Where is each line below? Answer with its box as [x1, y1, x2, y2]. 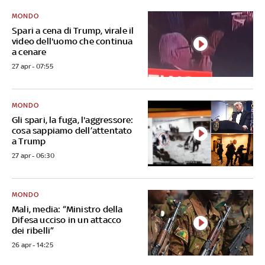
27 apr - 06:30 [12, 151, 54, 160]
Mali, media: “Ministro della [12, 204, 123, 215]
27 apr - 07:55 [12, 62, 53, 70]
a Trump [12, 135, 46, 146]
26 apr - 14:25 [12, 241, 53, 250]
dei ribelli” [12, 225, 54, 236]
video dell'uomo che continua [12, 35, 133, 46]
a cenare [12, 46, 47, 57]
